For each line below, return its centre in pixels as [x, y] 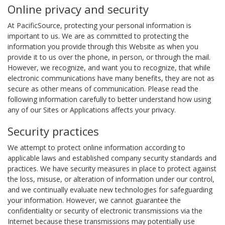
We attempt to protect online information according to [96, 147]
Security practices [53, 131]
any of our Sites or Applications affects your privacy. [92, 110]
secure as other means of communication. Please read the [103, 89]
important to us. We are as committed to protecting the [98, 36]
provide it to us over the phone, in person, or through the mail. [109, 57]
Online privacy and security [78, 9]
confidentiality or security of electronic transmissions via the [105, 211]
